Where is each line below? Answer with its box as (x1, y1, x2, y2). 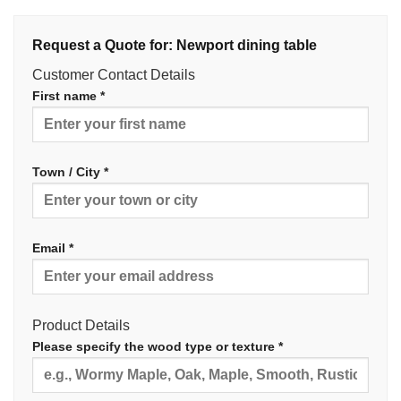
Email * (32, 240, 73, 255)
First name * (32, 89, 105, 104)
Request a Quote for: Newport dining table (32, 38, 317, 54)
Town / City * (32, 165, 108, 180)
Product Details (32, 317, 130, 333)
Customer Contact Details (32, 67, 195, 83)
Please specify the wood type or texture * (32, 338, 283, 354)
